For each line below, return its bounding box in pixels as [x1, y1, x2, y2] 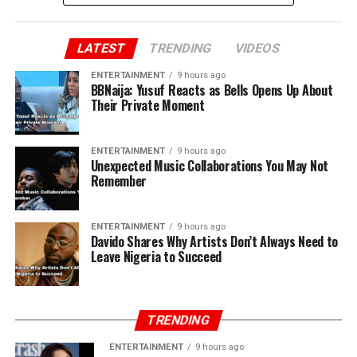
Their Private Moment [90, 95, 205, 115]
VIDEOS [233, 40, 282, 56]
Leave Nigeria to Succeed [90, 246, 222, 266]
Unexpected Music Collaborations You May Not [90, 155, 328, 175]
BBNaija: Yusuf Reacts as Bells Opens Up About [90, 80, 333, 100]
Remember [90, 171, 147, 190]
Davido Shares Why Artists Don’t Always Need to [90, 231, 338, 251]
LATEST [75, 40, 127, 56]
